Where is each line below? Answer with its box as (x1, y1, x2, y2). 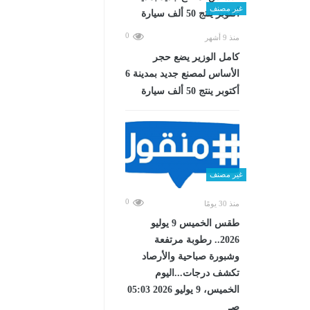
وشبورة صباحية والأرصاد (142, 250, 239, 262)
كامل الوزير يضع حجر (153, 51, 239, 62)
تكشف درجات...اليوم (155, 267, 239, 278)
